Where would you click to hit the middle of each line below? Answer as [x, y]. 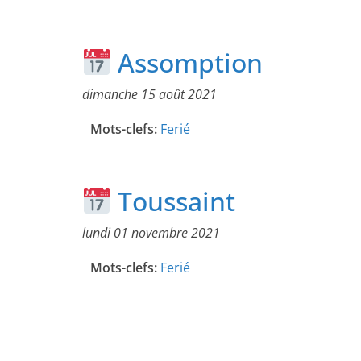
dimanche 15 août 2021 [149, 95]
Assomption [187, 63]
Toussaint [174, 201]
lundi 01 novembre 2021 [151, 233]
